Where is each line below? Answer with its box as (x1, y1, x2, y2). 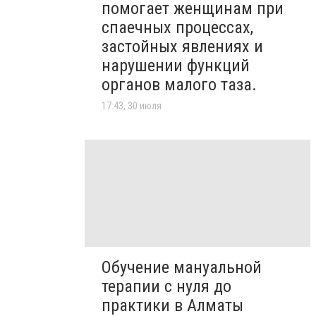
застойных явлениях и (102, 36, 263, 56)
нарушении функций (102, 55, 250, 75)
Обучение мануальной (102, 257, 262, 277)
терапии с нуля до (102, 276, 231, 296)
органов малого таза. (102, 74, 257, 95)
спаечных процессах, (102, 17, 253, 37)
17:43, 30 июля (102, 99, 162, 111)
